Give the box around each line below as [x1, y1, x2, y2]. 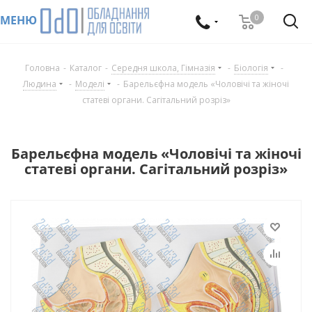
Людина [23, 78, 56, 90]
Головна [25, 62, 60, 74]
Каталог [70, 62, 102, 74]
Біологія [234, 62, 268, 74]
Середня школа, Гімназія [111, 62, 215, 74]
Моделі [75, 78, 104, 90]
